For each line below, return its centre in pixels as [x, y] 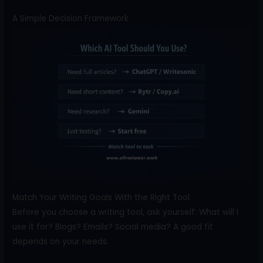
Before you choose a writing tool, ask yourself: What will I [126, 213]
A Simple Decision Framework [71, 19]
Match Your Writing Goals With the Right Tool [101, 198]
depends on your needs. [61, 242]
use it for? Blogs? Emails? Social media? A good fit [113, 227]
